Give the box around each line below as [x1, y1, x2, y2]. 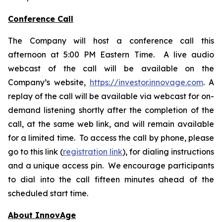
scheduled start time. [8, 188, 88, 198]
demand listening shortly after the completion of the [8, 105, 214, 115]
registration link [63, 147, 122, 157]
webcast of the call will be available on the [8, 63, 214, 73]
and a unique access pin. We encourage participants [8, 161, 214, 170]
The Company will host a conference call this [8, 36, 214, 46]
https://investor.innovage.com [90, 77, 203, 87]
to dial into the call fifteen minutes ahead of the [8, 174, 214, 184]
